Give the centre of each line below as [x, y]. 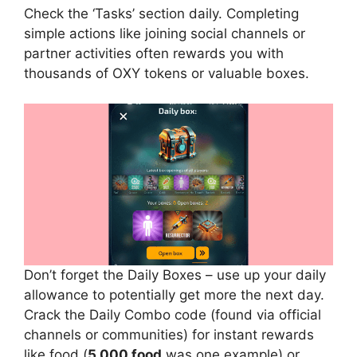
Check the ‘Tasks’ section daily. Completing [161, 13]
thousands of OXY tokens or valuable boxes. [167, 73]
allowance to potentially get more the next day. [174, 295]
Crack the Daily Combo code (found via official [173, 315]
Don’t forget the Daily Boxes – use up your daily [175, 275]
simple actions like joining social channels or [165, 33]
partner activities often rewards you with [154, 53]
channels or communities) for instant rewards [169, 335]
